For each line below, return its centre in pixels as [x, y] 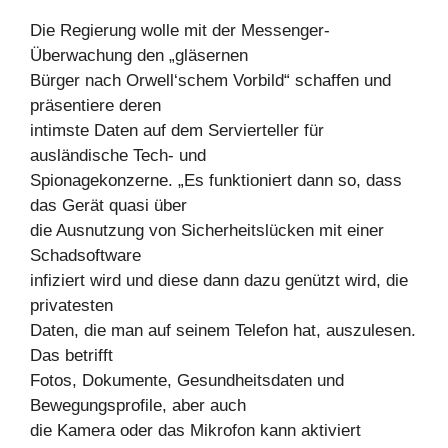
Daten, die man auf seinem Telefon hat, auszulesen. [223, 331]
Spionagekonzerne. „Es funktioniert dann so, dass [216, 181]
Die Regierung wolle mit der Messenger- [180, 31]
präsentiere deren [95, 106]
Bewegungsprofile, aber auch [138, 406]
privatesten [71, 306]
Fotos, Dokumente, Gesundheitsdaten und [187, 381]
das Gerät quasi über [108, 206]
